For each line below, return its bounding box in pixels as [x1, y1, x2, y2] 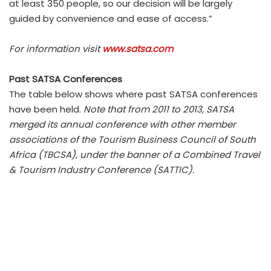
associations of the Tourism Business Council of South [9, 133, 256, 146]
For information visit [9, 42, 102, 55]
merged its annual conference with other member [9, 118, 236, 131]
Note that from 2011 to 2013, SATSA [83, 103, 234, 116]
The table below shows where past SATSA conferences [9, 88, 258, 100]
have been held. [9, 103, 83, 116]
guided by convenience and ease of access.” [9, 12, 212, 25]
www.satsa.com [102, 42, 173, 55]
